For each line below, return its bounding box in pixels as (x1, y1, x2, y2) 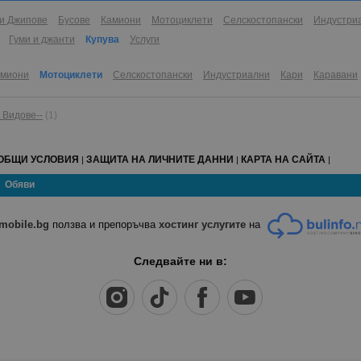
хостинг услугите (159, 218, 247, 231)
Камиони (101, 15, 141, 27)
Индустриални (203, 69, 270, 81)
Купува (85, 34, 119, 46)
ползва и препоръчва (49, 218, 160, 231)
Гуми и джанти (9, 34, 75, 46)
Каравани (313, 69, 358, 81)
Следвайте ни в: (134, 255, 227, 268)
